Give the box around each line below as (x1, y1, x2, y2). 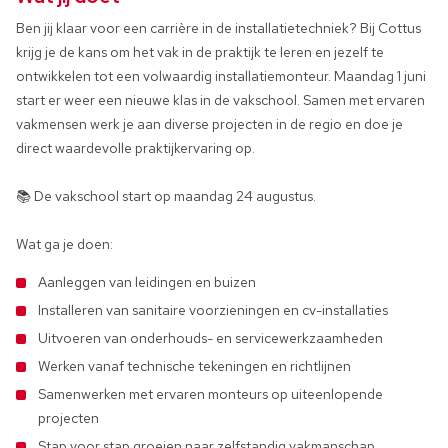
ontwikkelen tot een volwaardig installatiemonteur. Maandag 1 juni (16, 67, 426, 85)
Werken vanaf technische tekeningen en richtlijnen (38, 357, 351, 375)
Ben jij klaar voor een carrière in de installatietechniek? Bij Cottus (16, 19, 421, 37)
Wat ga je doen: (16, 235, 113, 253)
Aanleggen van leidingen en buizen (38, 273, 256, 291)
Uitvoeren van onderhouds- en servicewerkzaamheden (38, 329, 383, 347)
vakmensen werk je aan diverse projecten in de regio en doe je (16, 115, 403, 133)
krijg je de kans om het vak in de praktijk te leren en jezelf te (16, 43, 384, 61)
